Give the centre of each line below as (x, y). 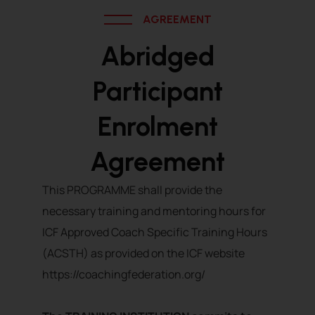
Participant (157, 92)
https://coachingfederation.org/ (124, 275)
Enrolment (157, 127)
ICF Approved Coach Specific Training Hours (155, 232)
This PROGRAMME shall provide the (132, 190)
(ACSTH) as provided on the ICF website (143, 253)
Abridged (157, 57)
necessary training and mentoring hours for (154, 211)
